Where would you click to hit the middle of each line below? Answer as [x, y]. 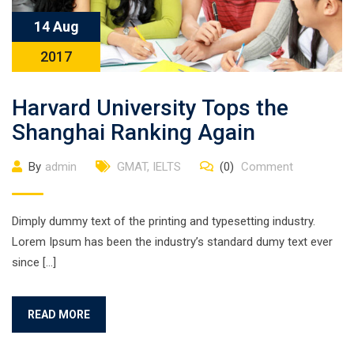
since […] [34, 262]
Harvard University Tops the [150, 108]
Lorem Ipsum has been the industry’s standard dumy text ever [172, 242]
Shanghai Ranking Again [134, 132]
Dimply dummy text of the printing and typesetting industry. [164, 221]
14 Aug [56, 26]
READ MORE [59, 314]
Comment [265, 167]
